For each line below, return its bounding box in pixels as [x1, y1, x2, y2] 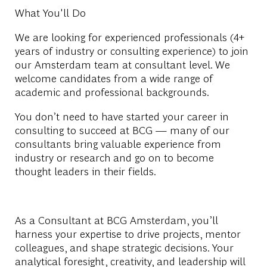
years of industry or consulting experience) [14, 43, 216, 57]
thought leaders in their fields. [14, 163, 156, 178]
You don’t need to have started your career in [14, 108, 229, 123]
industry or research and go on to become [14, 150, 214, 164]
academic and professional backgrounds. [14, 84, 209, 98]
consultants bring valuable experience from [14, 136, 221, 150]
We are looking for [14, 29, 105, 44]
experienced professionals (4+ [104, 29, 244, 44]
